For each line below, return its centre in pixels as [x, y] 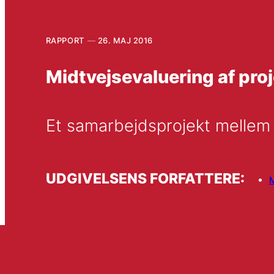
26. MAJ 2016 [125, 40]
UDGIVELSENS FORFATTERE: [145, 178]
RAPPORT [65, 40]
